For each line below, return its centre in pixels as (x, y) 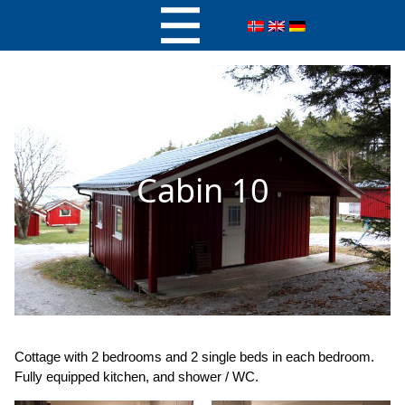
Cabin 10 (202, 190)
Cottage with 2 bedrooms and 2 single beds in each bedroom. (194, 357)
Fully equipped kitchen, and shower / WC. (137, 377)
